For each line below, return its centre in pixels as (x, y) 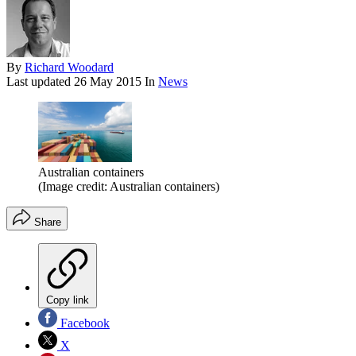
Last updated (40, 81)
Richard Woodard (69, 67)
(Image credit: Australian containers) (129, 187)
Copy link (68, 300)
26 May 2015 (109, 81)
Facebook (83, 323)
